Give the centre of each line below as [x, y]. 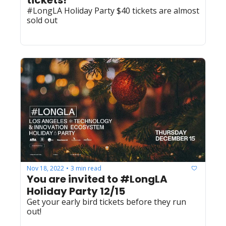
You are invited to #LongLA [97, 179]
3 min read [86, 168]
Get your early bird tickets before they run [106, 202]
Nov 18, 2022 [45, 168]
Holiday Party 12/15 [76, 191]
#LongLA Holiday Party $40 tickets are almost [113, 11]
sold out [42, 20]
